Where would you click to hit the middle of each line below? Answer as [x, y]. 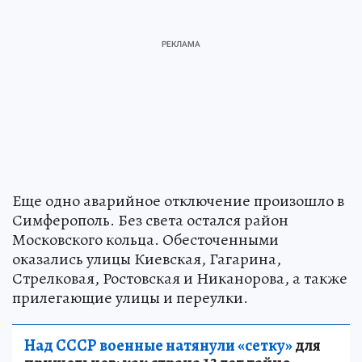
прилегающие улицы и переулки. [130, 297]
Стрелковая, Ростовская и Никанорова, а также [180, 278]
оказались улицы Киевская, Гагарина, [147, 259]
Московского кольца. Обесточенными [145, 239]
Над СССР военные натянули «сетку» [158, 345]
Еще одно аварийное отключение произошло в [178, 200]
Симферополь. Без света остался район [150, 220]
